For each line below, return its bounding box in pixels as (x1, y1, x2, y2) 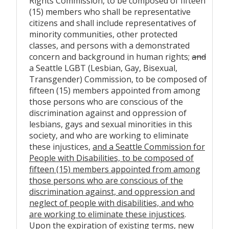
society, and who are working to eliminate (29, 129, 189, 141)
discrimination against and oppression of (29, 107, 187, 119)
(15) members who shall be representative (29, 6, 191, 17)
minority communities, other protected (29, 28, 177, 40)
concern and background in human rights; (29, 51, 192, 62)
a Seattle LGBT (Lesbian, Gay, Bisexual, (29, 62, 177, 74)
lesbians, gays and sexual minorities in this (29, 118, 192, 130)
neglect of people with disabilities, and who (29, 197, 194, 209)
